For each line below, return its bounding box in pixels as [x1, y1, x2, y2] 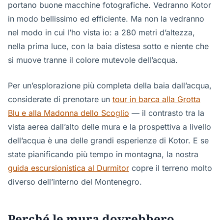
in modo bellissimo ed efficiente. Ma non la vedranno [8, 14, 204, 24]
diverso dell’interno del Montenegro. [8, 177, 142, 187]
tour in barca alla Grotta [112, 94, 200, 104]
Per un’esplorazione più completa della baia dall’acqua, [8, 81, 212, 90]
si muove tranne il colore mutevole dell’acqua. [8, 55, 178, 65]
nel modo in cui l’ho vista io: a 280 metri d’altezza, [8, 27, 195, 37]
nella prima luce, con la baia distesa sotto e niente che [8, 41, 209, 51]
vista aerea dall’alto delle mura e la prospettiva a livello [8, 122, 211, 132]
